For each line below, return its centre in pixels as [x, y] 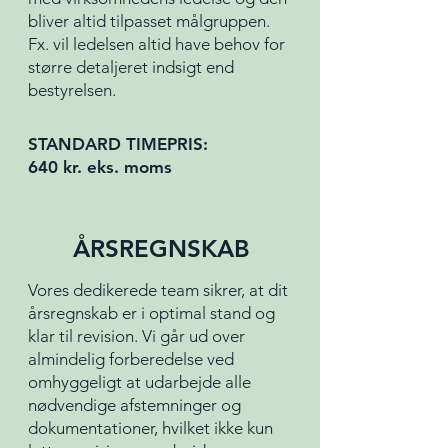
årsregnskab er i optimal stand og [151, 313]
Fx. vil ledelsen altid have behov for [156, 44]
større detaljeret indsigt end [131, 67]
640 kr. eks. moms [100, 167]
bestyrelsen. [72, 90]
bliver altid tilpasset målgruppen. [149, 21]
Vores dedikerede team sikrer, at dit [158, 290]
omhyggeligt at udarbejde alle [139, 382]
